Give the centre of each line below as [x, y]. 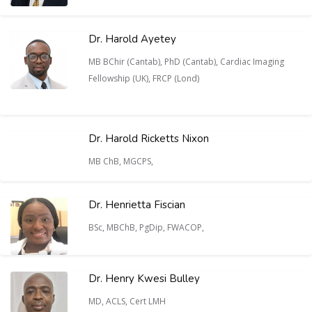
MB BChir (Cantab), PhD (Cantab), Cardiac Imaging [186, 62]
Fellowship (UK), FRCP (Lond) [144, 78]
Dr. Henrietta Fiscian [137, 205]
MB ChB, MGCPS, [122, 161]
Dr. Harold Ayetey [132, 39]
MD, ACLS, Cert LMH [128, 301]
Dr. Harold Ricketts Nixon [149, 139]
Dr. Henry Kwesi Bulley [144, 279]
